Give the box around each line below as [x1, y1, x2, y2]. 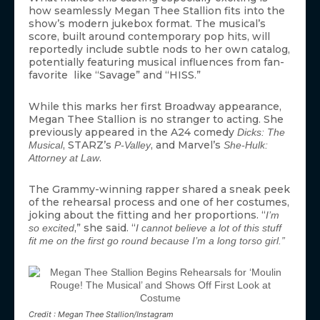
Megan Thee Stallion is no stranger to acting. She [29, 112, 284, 126]
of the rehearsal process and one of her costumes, [29, 195, 289, 209]
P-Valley [114, 139, 151, 151]
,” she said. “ [74, 221, 136, 234]
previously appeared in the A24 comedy [29, 125, 237, 139]
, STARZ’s [63, 138, 114, 151]
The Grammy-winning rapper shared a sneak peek [29, 182, 290, 196]
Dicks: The [237, 126, 285, 138]
